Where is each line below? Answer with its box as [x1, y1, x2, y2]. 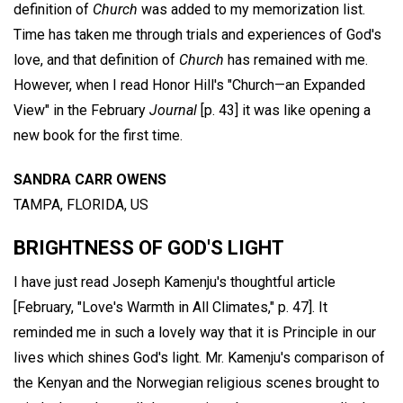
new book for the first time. [13, 126, 183, 144]
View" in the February [13, 101, 149, 119]
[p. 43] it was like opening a [197, 101, 371, 119]
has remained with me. [224, 50, 368, 68]
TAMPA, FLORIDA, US [13, 195, 148, 213]
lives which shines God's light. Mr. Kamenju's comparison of [13, 348, 385, 366]
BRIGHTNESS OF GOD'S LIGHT [13, 236, 284, 259]
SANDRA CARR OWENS [13, 170, 166, 188]
